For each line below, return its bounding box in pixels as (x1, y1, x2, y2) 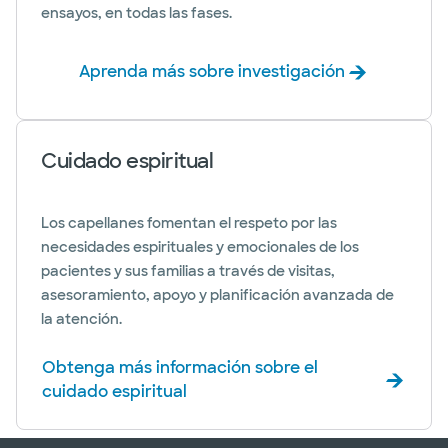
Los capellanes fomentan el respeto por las (41, 214, 337, 232)
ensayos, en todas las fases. (41, 4, 232, 22)
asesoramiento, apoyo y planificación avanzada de (41, 286, 394, 304)
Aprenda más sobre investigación (79, 61, 345, 82)
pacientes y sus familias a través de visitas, (41, 262, 335, 280)
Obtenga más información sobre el (42, 357, 318, 378)
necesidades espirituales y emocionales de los (41, 238, 359, 256)
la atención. (41, 310, 122, 328)
